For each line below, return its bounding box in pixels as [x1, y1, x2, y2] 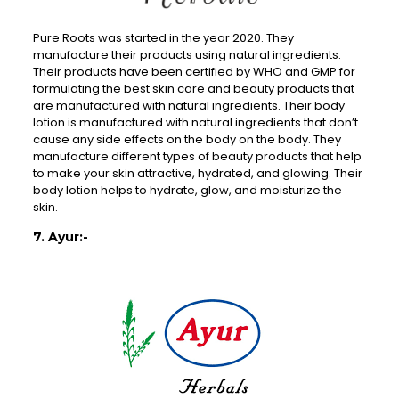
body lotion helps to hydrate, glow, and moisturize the [32, 182, 342, 199]
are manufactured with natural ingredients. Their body [32, 97, 345, 115]
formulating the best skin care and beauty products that [32, 80, 354, 98]
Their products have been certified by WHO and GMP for [32, 63, 355, 81]
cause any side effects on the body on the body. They [32, 131, 341, 149]
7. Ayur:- [32, 229, 88, 246]
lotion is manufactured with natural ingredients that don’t [32, 114, 358, 132]
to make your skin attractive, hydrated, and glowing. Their [32, 165, 362, 183]
